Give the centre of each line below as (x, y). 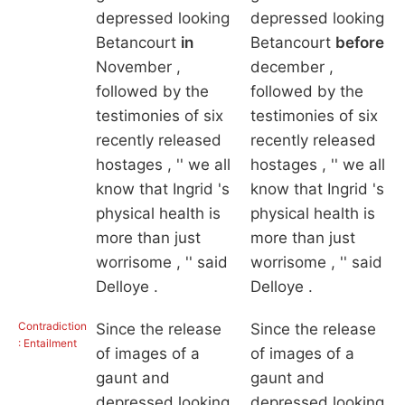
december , (292, 67)
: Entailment (47, 344)
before (359, 43)
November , (138, 67)
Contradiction (52, 326)
